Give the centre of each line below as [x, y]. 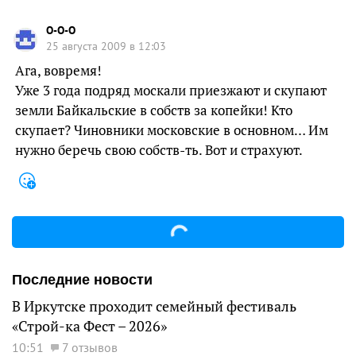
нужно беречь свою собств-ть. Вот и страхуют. [159, 150]
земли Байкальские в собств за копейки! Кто [154, 110]
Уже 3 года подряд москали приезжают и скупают [171, 90]
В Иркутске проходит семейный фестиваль [154, 306]
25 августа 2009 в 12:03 [106, 46]
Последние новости [82, 279]
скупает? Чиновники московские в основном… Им [172, 130]
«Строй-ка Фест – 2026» [89, 326]
